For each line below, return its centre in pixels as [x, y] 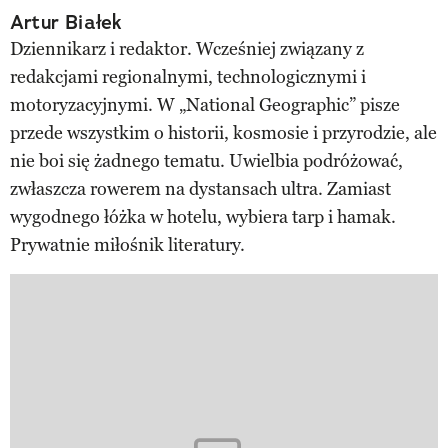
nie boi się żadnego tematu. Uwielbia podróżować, [206, 160]
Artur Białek [66, 21]
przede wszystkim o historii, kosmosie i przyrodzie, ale [223, 132]
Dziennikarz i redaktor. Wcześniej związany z [187, 48]
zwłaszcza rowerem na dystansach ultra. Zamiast [200, 188]
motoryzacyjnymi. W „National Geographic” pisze [205, 104]
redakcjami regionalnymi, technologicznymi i [188, 76]
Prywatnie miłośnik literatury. [127, 244]
